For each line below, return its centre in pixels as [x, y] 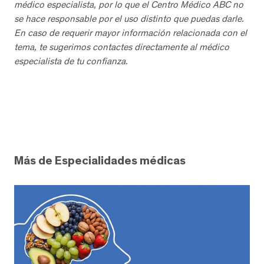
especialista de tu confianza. [71, 61]
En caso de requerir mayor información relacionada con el [131, 33]
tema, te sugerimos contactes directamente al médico [122, 47]
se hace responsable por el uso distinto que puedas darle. [129, 19]
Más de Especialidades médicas [100, 161]
